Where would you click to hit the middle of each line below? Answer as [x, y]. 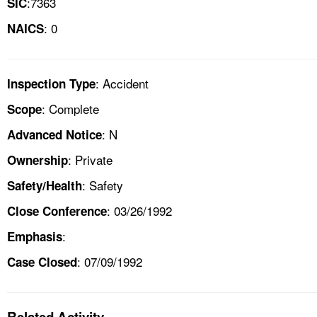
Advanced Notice [54, 134]
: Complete [70, 108]
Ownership [38, 160]
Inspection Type [51, 83]
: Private [90, 159]
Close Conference [57, 211]
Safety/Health [45, 185]
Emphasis [35, 236]
